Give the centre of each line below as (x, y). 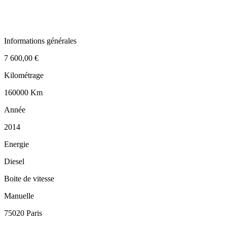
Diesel (14, 161)
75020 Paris (23, 213)
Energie (16, 144)
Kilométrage (24, 75)
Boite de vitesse (29, 178)
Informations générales (40, 41)
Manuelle (19, 196)
